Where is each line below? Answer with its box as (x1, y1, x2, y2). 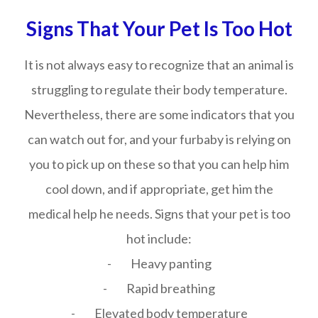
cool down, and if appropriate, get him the (45, 181, 273, 197)
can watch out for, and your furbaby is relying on (27, 131, 291, 147)
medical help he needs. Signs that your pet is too (28, 206, 290, 221)
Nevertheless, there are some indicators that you (23, 106, 295, 122)
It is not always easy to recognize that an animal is (24, 57, 294, 72)
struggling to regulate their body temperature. (31, 82, 287, 97)
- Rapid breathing (103, 280, 215, 296)
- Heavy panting (106, 256, 212, 271)
